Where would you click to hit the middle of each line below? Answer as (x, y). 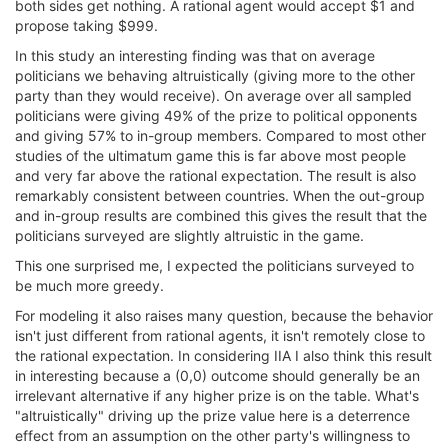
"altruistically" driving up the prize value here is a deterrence (212, 415)
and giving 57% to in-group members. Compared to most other (220, 135)
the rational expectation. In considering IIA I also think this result (223, 355)
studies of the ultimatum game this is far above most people (210, 155)
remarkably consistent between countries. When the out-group (220, 195)
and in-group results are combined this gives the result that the (221, 215)
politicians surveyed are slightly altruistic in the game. (189, 235)
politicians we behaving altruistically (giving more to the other (215, 75)
